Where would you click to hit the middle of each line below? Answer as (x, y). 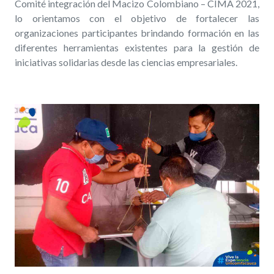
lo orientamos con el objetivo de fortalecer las (137, 18)
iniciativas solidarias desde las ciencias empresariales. (126, 62)
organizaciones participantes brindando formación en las (137, 32)
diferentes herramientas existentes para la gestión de (137, 47)
